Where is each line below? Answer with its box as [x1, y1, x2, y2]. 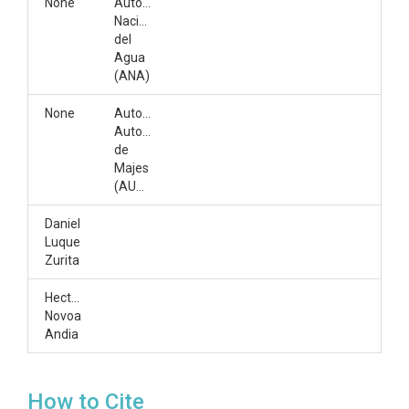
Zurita [45, 253, 79, 267]
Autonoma [114, 124, 176, 139]
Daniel [45, 216, 80, 231]
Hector [45, 290, 83, 305]
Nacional [114, 14, 163, 28]
